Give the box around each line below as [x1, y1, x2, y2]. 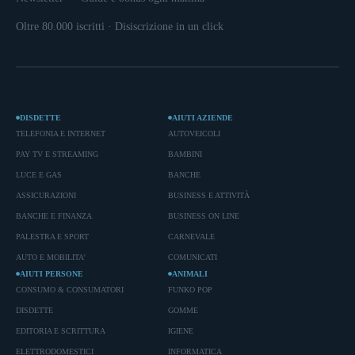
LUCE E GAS [16, 170, 62, 180]
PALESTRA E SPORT [16, 232, 89, 242]
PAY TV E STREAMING [16, 150, 98, 159]
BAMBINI [167, 150, 202, 159]
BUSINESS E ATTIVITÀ [167, 191, 250, 200]
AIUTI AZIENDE [171, 113, 233, 123]
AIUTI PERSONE [20, 269, 83, 279]
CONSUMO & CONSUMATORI [16, 285, 124, 295]
